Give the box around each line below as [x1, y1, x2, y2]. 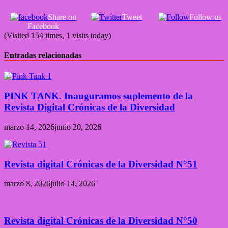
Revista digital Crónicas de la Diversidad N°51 [4, 158, 197, 169]
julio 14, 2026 [50, 179, 95, 188]
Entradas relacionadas [4, 51, 81, 60]
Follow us [189, 12, 221, 21]
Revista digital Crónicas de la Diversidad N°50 [4, 215, 197, 226]
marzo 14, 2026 [4, 122, 54, 131]
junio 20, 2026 [54, 122, 101, 131]
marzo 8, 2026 [4, 179, 50, 188]
